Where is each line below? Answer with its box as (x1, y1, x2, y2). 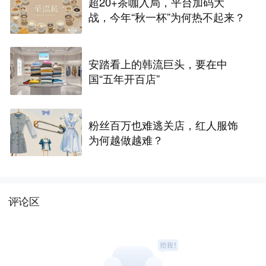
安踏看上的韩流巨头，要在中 (88, 55, 228, 71)
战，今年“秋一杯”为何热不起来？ (88, 9, 246, 25)
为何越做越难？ (88, 132, 164, 148)
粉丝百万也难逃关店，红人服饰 (88, 117, 239, 133)
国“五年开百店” (88, 70, 160, 86)
